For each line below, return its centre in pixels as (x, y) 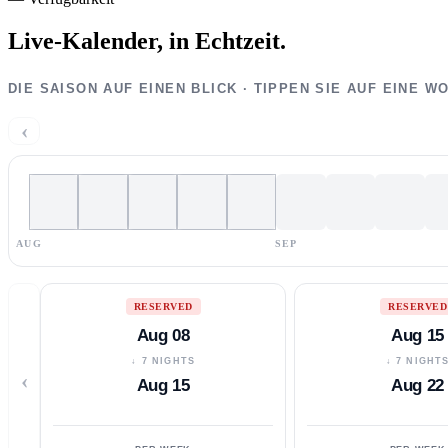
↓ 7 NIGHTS (163, 360)
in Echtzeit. (227, 40)
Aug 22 (417, 385)
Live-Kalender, (85, 40)
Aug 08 (163, 335)
